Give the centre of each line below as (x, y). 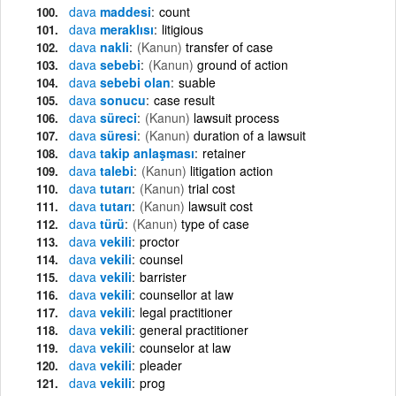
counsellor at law (187, 294)
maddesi (124, 11)
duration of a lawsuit (250, 135)
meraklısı (125, 29)
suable (197, 82)
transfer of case (229, 46)
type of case (215, 223)
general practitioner (194, 329)
